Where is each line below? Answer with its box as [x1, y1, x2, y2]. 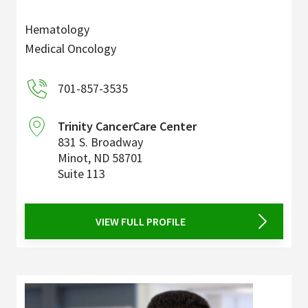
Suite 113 [58, 166, 105, 182]
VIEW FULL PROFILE [95, 214, 186, 229]
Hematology [25, 21, 89, 38]
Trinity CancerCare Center [58, 118, 197, 135]
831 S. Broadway [58, 134, 143, 151]
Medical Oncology [25, 41, 116, 57]
